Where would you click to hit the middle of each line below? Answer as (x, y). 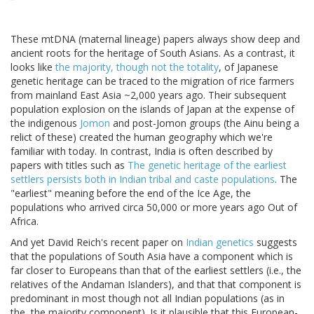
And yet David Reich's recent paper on (98, 243)
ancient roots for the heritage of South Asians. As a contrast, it (153, 53)
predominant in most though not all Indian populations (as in (148, 299)
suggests (275, 243)
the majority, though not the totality (137, 67)
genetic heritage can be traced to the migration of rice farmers (152, 81)
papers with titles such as (69, 165)
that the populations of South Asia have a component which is (152, 257)
